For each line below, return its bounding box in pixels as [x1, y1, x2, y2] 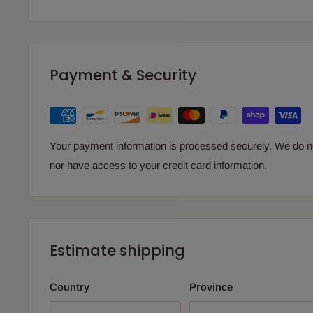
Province [189, 281, 233, 293]
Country [50, 281, 89, 293]
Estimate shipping [50, 240, 185, 261]
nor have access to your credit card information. [50, 159, 267, 171]
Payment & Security [50, 64, 196, 85]
